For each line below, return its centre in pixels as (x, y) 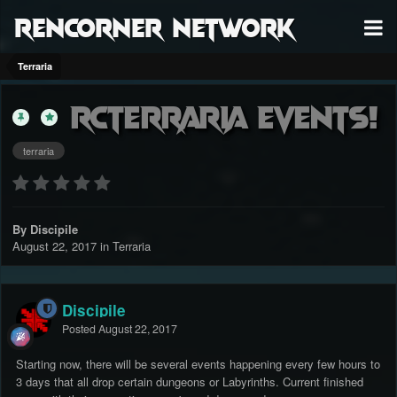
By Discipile (45, 230)
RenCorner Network (155, 26)
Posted (80, 329)
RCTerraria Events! (224, 116)
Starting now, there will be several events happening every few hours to (198, 364)
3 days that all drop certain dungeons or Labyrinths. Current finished (190, 382)
